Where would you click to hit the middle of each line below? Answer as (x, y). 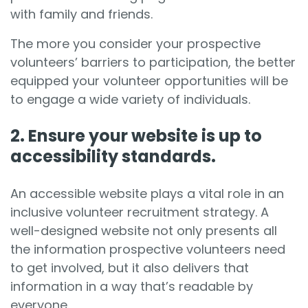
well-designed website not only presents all (144, 230)
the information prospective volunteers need (148, 249)
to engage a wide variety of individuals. (132, 99)
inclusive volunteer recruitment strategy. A (140, 212)
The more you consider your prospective (135, 43)
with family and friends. (83, 14)
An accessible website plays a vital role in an (147, 193)
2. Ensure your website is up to (136, 135)
